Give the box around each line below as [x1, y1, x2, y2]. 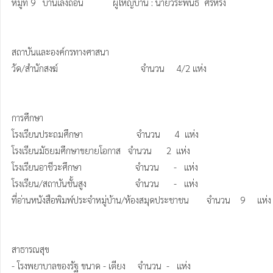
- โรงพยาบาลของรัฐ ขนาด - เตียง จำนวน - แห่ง [12, 260, 191, 271]
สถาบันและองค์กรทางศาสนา [12, 46, 109, 57]
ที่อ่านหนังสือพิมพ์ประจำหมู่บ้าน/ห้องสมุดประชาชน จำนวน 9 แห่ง [12, 194, 189, 205]
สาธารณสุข [12, 243, 49, 255]
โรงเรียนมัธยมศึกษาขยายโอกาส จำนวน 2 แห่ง [12, 144, 190, 156]
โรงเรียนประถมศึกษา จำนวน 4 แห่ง [12, 128, 199, 140]
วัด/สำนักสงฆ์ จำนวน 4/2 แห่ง [12, 62, 209, 74]
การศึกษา [12, 112, 51, 123]
